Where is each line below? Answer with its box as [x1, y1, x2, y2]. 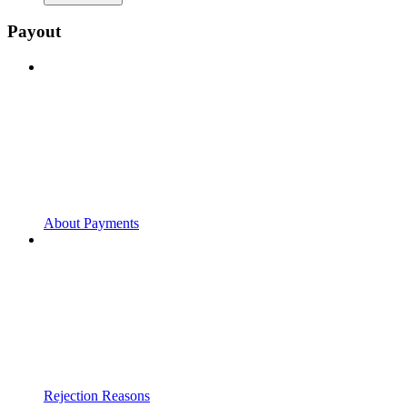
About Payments [44, 215, 139, 231]
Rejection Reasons [44, 388, 150, 403]
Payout [7, 22, 61, 42]
